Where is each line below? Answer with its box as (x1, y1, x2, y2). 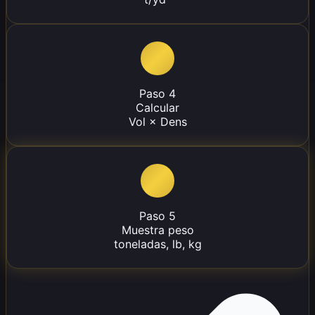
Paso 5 (139, 209, 176, 224)
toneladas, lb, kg (113, 237, 202, 252)
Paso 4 (139, 86, 176, 101)
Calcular (136, 101, 179, 115)
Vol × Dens (128, 115, 187, 129)
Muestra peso (121, 223, 194, 238)
